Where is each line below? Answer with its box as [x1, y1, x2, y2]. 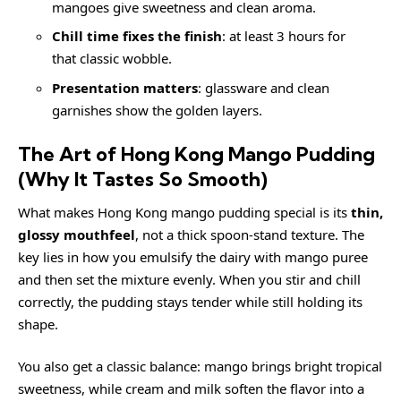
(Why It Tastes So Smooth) [18, 166, 268, 192]
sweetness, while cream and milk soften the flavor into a [18, 380, 364, 397]
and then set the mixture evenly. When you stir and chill [18, 269, 361, 288]
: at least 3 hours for [221, 27, 346, 45]
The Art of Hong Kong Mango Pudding [18, 141, 375, 166]
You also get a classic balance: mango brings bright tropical [18, 357, 382, 375]
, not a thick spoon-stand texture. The [135, 225, 364, 243]
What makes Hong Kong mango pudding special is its [18, 202, 351, 221]
